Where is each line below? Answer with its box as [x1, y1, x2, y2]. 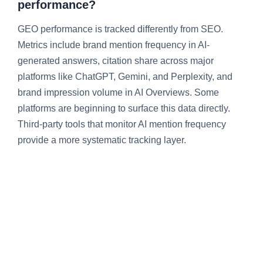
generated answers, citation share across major [18, 56, 214, 66]
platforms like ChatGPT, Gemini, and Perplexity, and [18, 72, 232, 82]
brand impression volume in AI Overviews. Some [18, 87, 219, 98]
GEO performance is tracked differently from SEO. [18, 24, 223, 35]
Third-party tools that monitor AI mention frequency [18, 119, 226, 130]
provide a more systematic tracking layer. [18, 135, 186, 146]
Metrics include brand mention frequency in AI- [18, 40, 210, 50]
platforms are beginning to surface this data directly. [18, 103, 230, 114]
